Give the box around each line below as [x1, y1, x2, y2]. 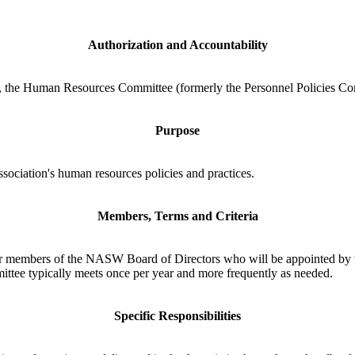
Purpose [155, 123, 200, 137]
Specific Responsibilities [114, 308, 241, 323]
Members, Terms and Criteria [97, 208, 258, 223]
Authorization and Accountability [87, 37, 268, 52]
